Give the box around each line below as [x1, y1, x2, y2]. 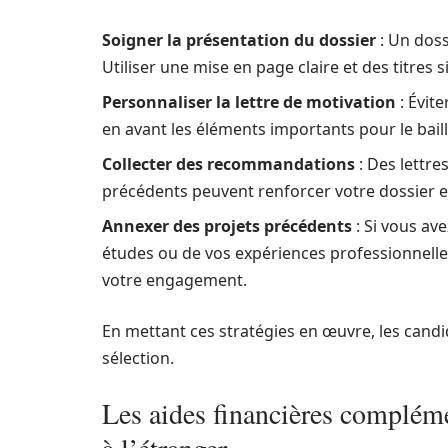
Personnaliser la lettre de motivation [102, 91, 396, 113]
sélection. [102, 347, 174, 369]
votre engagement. [102, 269, 247, 291]
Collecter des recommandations [102, 153, 355, 175]
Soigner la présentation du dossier [102, 29, 376, 51]
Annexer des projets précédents [102, 215, 352, 237]
